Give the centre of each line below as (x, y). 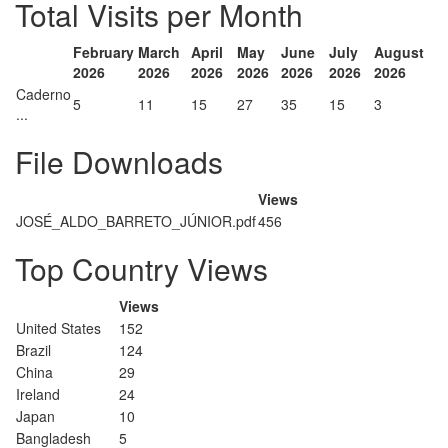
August (399, 52)
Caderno (43, 94)
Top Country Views (141, 268)
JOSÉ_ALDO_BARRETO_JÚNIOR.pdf (136, 221)
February (103, 52)
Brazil (33, 350)
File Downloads (119, 161)
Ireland (38, 394)
